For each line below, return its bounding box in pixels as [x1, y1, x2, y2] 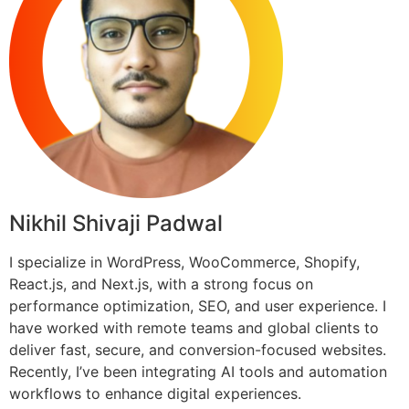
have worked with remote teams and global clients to [9, 318, 379, 337]
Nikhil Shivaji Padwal [9, 209, 223, 236]
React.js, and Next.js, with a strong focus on [9, 274, 313, 293]
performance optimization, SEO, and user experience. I [9, 296, 386, 315]
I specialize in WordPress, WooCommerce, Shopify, [9, 252, 360, 271]
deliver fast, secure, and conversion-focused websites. [9, 340, 386, 359]
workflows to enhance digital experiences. [9, 383, 301, 403]
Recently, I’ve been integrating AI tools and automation [9, 362, 387, 381]
